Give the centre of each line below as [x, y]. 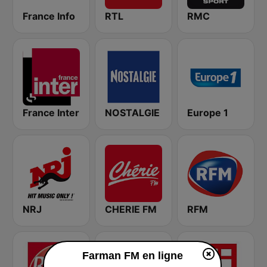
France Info [49, 16]
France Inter [51, 113]
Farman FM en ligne [132, 256]
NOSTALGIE [132, 113]
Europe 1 [208, 113]
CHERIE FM [131, 209]
